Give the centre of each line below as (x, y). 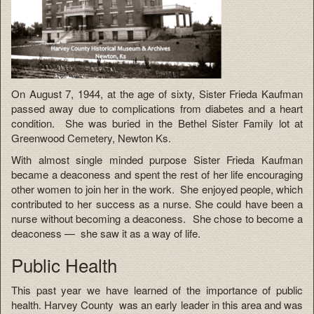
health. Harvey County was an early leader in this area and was (157, 304)
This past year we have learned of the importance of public (157, 289)
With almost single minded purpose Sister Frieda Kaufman (157, 160)
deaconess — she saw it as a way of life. (106, 233)
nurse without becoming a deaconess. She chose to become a (157, 219)
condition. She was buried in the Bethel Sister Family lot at (157, 123)
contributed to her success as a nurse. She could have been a (157, 204)
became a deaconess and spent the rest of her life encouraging (157, 175)
